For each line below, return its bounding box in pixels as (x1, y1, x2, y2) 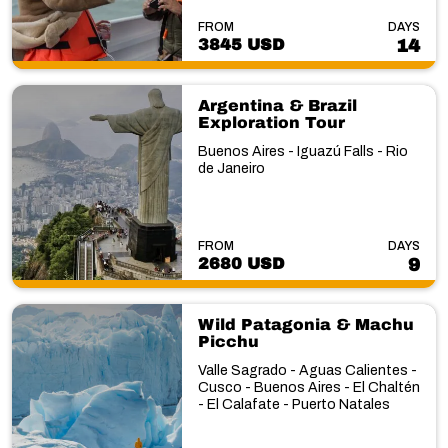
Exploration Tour (197, 113, 345, 131)
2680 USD (197, 255, 284, 272)
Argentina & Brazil (197, 96, 357, 114)
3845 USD (197, 35, 284, 53)
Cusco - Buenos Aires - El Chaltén (197, 380, 420, 395)
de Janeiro (197, 160, 265, 176)
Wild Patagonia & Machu (197, 316, 414, 333)
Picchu (197, 333, 259, 350)
